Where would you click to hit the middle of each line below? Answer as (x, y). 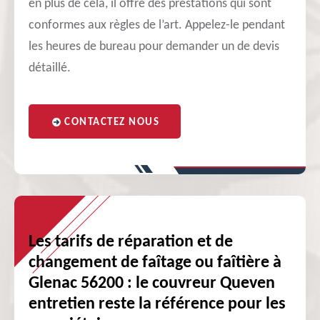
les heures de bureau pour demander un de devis (154, 47)
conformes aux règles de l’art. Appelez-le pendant (157, 25)
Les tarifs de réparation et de (131, 242)
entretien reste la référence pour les (157, 304)
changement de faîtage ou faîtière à (155, 263)
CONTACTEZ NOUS (112, 122)
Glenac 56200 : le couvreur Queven (152, 284)
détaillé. (50, 68)
